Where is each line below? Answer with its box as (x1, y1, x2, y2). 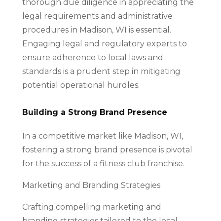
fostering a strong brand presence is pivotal (22, 145, 192, 154)
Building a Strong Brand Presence (22, 108, 167, 117)
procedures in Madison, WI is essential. (22, 25, 171, 35)
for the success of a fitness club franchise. (22, 159, 184, 168)
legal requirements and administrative (22, 11, 173, 21)
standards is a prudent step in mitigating (22, 67, 181, 76)
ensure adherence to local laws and (22, 53, 163, 62)
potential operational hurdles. (22, 80, 140, 90)
